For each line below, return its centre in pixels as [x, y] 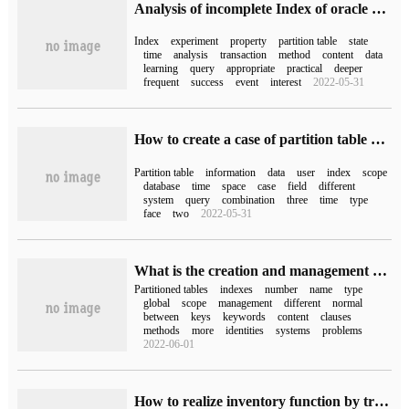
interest [286, 83]
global [157, 304]
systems [294, 331]
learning [161, 69]
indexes [237, 290]
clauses [336, 317]
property [249, 42]
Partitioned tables [172, 290]
